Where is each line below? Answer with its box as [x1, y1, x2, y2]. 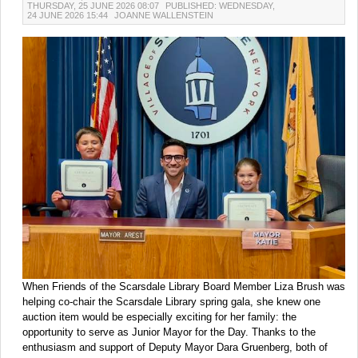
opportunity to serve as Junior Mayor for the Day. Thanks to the [22, 325, 316, 338]
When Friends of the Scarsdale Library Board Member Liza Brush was [22, 280, 345, 292]
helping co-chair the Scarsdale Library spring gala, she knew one [22, 295, 320, 308]
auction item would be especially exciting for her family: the [22, 310, 296, 323]
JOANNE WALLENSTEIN [114, 10, 213, 20]
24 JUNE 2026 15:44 [27, 10, 110, 20]
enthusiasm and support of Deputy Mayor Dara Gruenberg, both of [22, 340, 328, 353]
